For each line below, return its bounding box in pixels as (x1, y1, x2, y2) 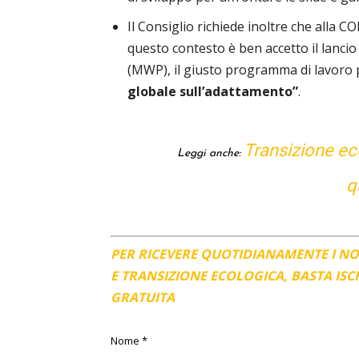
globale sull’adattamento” (127, 83, 298, 101)
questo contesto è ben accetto (127, 39, 309, 58)
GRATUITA (111, 288, 175, 307)
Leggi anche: (177, 147, 244, 160)
